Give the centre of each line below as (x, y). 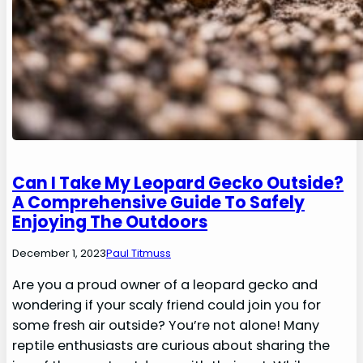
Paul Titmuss (139, 253)
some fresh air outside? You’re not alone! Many (166, 325)
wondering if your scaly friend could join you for (167, 305)
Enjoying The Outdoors (110, 221)
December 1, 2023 (60, 253)
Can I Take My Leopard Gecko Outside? (178, 182)
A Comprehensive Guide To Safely (159, 202)
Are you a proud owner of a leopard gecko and (165, 284)
